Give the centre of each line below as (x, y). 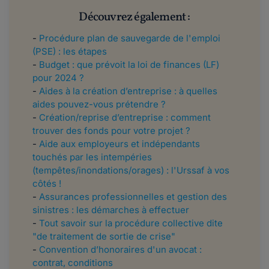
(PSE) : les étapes (70, 51)
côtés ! (47, 183)
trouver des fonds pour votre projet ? (111, 130)
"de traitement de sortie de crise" (104, 236)
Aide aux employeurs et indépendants (119, 144)
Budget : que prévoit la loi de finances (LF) (129, 64)
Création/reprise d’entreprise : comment (124, 117)
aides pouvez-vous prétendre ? (99, 104)
